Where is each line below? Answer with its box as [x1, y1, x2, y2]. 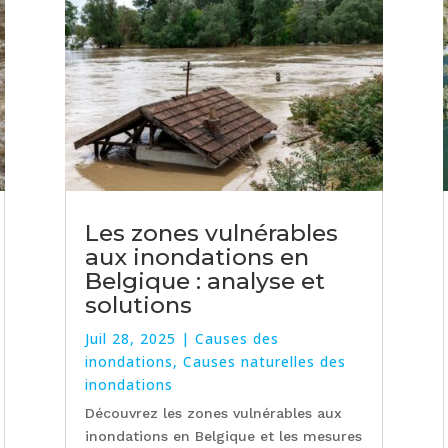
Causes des [194, 329, 279, 349]
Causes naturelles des [182, 352, 346, 372]
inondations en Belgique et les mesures [84, 428, 362, 445]
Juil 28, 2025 [84, 329, 176, 349]
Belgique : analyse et [84, 267, 325, 296]
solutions [84, 291, 192, 320]
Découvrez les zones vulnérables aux [84, 405, 342, 422]
